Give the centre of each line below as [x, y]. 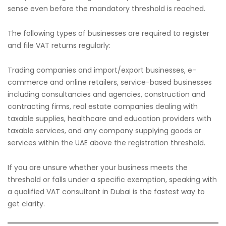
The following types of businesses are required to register [108, 33]
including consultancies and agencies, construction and [106, 94]
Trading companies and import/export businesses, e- [102, 70]
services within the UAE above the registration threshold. [106, 143]
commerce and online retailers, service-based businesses [110, 82]
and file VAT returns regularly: [59, 45]
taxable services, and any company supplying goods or [104, 131]
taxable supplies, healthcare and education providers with [109, 119]
